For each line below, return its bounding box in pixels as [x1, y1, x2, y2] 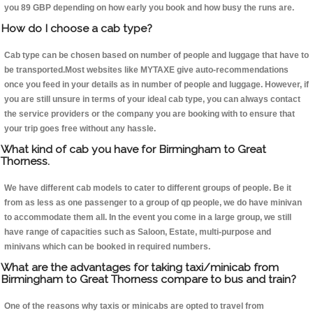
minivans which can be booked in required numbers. [4, 242, 210, 252]
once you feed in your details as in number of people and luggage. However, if [4, 80, 309, 90]
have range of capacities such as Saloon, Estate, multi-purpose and [4, 227, 271, 238]
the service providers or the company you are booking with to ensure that [4, 109, 295, 119]
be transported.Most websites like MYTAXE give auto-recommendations [4, 65, 289, 75]
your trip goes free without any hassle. [4, 124, 156, 134]
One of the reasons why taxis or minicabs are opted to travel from [4, 301, 264, 312]
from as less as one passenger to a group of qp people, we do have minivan [4, 198, 302, 208]
